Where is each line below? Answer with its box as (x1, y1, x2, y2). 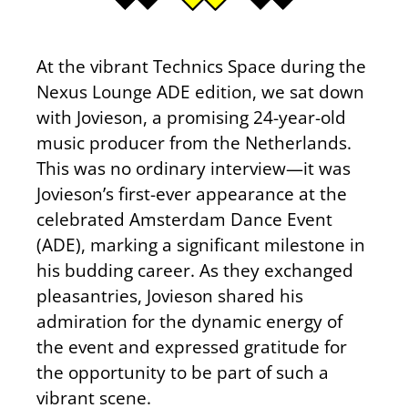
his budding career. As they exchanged (36, 258, 353, 283)
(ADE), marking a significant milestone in (36, 232, 365, 258)
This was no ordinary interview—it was (36, 156, 351, 181)
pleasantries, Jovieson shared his (36, 283, 303, 309)
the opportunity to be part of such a (36, 360, 329, 385)
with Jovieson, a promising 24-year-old (36, 105, 346, 130)
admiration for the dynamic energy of (36, 309, 342, 334)
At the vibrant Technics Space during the (36, 54, 366, 79)
